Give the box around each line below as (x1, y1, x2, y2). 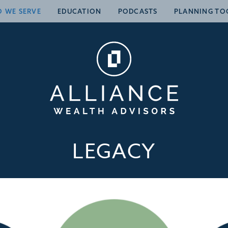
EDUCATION (58, 7, 102, 15)
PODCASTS (118, 7, 158, 15)
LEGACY (72, 137, 156, 167)
